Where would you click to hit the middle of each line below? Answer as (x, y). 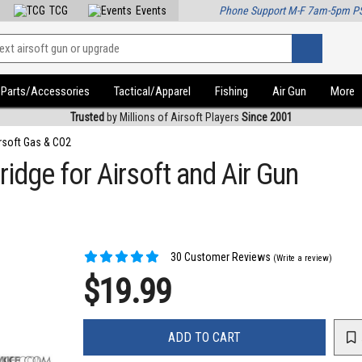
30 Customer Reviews (220, 257)
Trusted (87, 117)
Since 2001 (267, 117)
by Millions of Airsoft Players (173, 117)
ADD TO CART (205, 337)
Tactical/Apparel (153, 91)
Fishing (232, 91)
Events (152, 11)
